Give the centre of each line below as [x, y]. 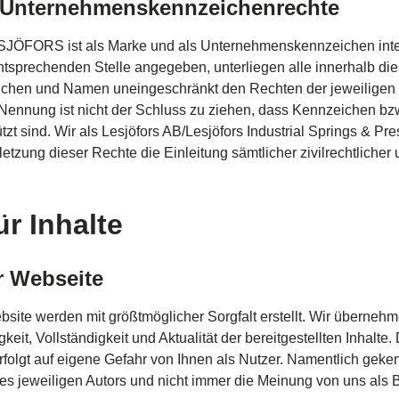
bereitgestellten [293, 338]
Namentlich [323, 359]
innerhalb [345, 67]
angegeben [171, 67]
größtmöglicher [156, 317]
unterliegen [249, 67]
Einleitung [196, 153]
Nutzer [259, 359]
